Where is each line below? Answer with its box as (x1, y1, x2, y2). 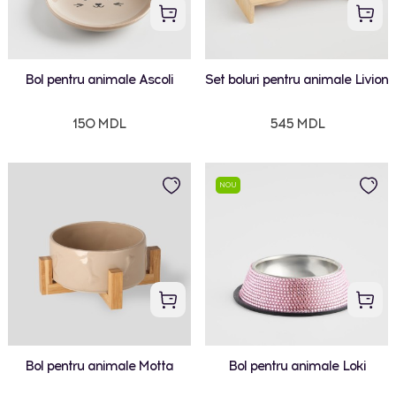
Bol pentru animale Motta (24, 357, 173, 374)
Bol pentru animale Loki (227, 357, 366, 374)
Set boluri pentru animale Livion (205, 71, 389, 88)
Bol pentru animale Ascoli (24, 71, 173, 88)
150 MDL (72, 115, 126, 132)
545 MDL (269, 115, 324, 132)
